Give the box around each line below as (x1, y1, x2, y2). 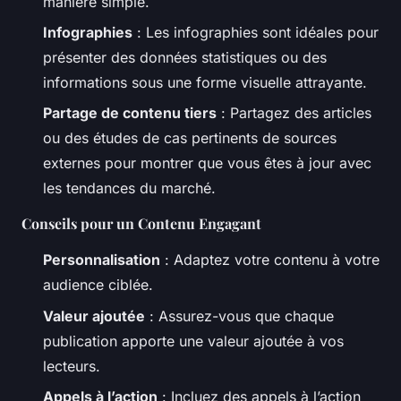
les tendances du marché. (43, 179, 216, 198)
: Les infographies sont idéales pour (132, 22, 379, 41)
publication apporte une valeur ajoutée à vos (43, 331, 344, 350)
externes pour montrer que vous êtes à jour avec (43, 154, 371, 173)
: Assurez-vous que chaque (145, 306, 334, 325)
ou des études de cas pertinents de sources (43, 129, 337, 148)
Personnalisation (43, 251, 160, 269)
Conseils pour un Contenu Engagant (21, 214, 261, 234)
